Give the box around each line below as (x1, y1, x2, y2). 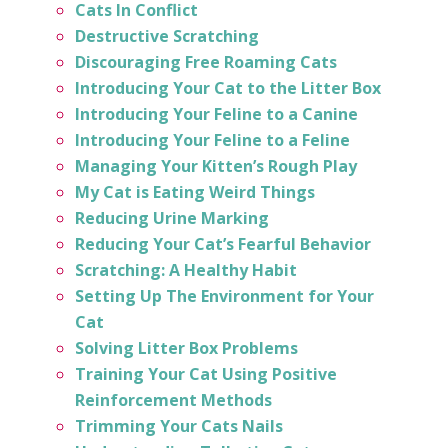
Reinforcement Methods (74, 389, 272, 412)
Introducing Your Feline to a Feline (74, 129, 350, 152)
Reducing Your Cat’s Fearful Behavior (74, 233, 371, 256)
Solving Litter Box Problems (74, 337, 298, 360)
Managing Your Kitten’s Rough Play (74, 155, 357, 178)
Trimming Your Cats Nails (74, 415, 283, 438)
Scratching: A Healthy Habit (74, 259, 297, 282)
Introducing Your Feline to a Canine (74, 103, 358, 126)
